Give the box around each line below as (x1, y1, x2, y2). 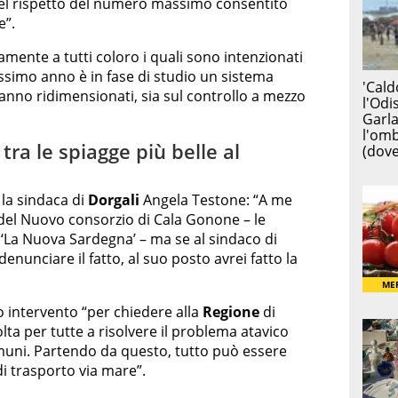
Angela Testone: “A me (139, 190, 292, 211)
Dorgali (88, 190, 139, 211)
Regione (203, 302, 259, 322)
